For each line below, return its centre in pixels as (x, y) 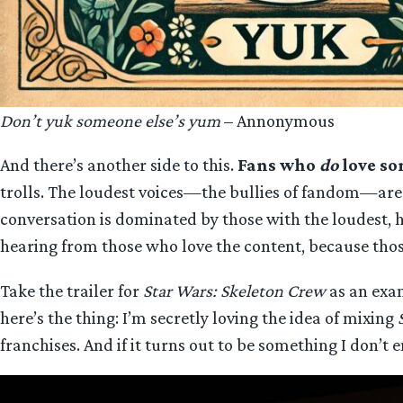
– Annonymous (278, 121)
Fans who (278, 165)
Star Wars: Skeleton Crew (234, 290)
